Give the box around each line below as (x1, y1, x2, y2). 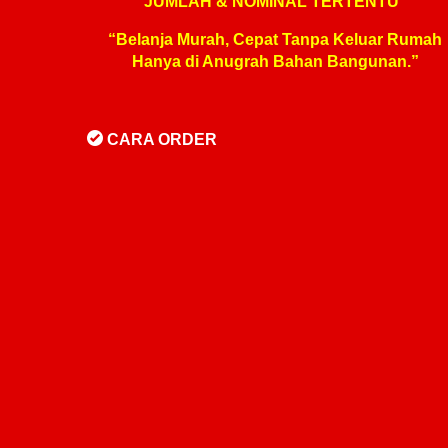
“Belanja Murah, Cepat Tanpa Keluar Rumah (108, 31, 443, 48)
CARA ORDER (103, 131, 217, 148)
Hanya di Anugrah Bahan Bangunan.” (131, 53, 419, 70)
